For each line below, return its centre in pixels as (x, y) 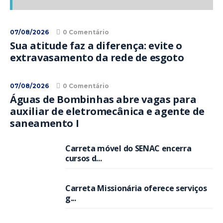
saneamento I (45, 123)
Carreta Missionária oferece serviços (136, 188)
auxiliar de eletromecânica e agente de (107, 111)
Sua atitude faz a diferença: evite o (96, 46)
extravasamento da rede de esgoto (97, 57)
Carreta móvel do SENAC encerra (128, 148)
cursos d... (84, 158)
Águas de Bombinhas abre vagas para (103, 99)
